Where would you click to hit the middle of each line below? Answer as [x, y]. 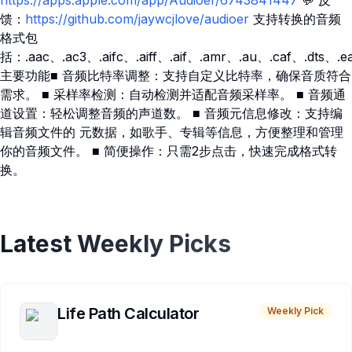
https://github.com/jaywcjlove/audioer [137, 19]
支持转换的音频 [295, 19]
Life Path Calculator [128, 313]
